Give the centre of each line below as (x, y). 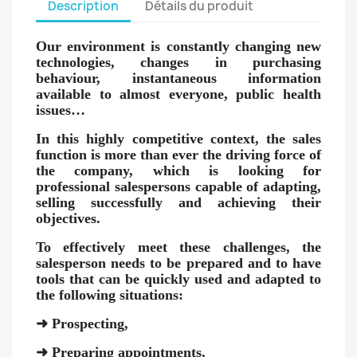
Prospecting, (88, 324)
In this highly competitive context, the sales (178, 139)
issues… (61, 110)
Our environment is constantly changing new (178, 46)
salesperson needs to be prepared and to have (178, 263)
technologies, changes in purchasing (178, 62)
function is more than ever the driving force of (178, 155)
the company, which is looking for (178, 171)
